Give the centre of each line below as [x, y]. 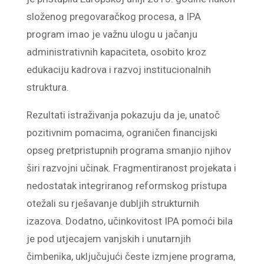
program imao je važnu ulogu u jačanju [112, 34]
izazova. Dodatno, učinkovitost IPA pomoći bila [129, 221]
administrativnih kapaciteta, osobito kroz [116, 52]
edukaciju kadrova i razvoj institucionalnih [118, 70]
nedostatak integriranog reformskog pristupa [126, 186]
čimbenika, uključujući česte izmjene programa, [131, 256]
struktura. [47, 87]
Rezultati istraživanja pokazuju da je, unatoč [123, 115]
